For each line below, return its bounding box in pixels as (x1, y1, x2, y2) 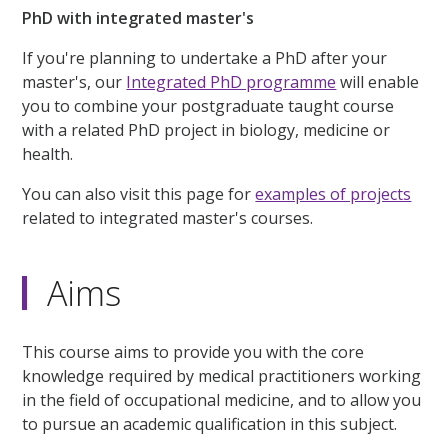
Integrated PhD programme (126, 70, 337, 93)
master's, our (22, 70, 127, 93)
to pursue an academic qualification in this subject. (22, 412, 398, 435)
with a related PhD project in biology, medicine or (22, 118, 391, 141)
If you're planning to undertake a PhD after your (22, 46, 388, 69)
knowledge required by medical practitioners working (22, 364, 422, 387)
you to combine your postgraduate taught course (22, 94, 395, 117)
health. (22, 142, 74, 165)
